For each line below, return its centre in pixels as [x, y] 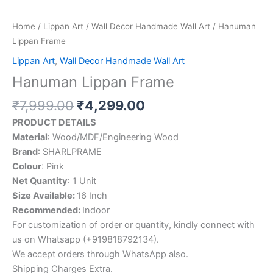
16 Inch [92, 196]
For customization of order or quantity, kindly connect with [133, 225]
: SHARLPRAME [70, 152]
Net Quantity [40, 181]
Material [30, 137]
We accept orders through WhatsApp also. [100, 254]
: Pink [53, 167]
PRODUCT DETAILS [54, 123]
